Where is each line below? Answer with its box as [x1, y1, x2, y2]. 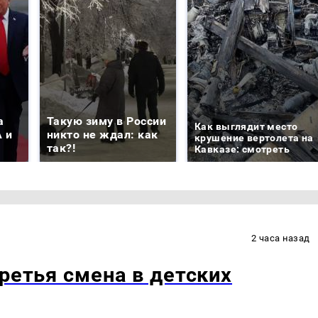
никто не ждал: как [47, 127, 158, 141]
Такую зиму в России [47, 114, 167, 128]
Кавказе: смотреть [194, 143, 290, 155]
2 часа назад [251, 232, 310, 243]
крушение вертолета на [194, 131, 314, 143]
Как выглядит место [194, 120, 298, 132]
